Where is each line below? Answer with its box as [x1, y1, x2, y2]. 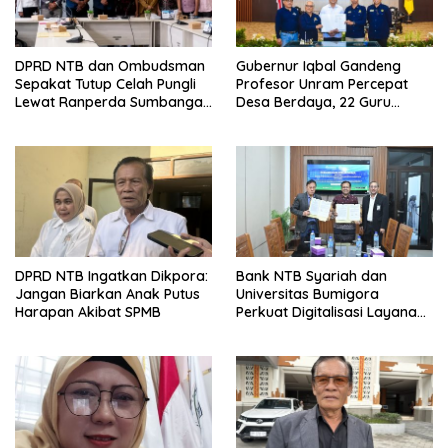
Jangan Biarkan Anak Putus [15, 284, 200, 303]
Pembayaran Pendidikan [236, 320, 400, 339]
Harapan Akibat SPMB [15, 302, 161, 321]
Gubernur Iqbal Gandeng [236, 57, 401, 76]
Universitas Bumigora [236, 284, 379, 303]
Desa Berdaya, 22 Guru [236, 93, 391, 112]
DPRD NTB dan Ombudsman [15, 57, 205, 76]
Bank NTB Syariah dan [236, 266, 387, 285]
